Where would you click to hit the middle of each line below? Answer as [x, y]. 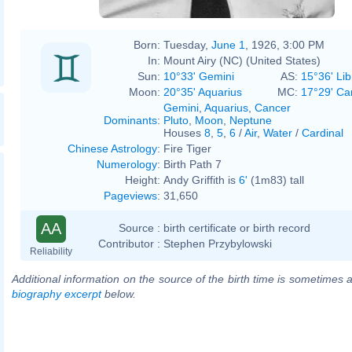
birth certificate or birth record [237, 227]
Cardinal [323, 132]
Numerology [127, 164]
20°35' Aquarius [203, 92]
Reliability [51, 251]
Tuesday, [187, 44]
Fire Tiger [187, 148]
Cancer [273, 107]
